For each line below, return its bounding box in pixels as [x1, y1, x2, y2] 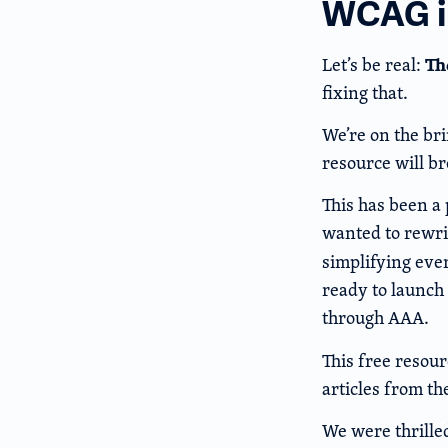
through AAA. [322, 305, 429, 331]
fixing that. [322, 79, 412, 105]
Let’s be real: [322, 51, 425, 77]
